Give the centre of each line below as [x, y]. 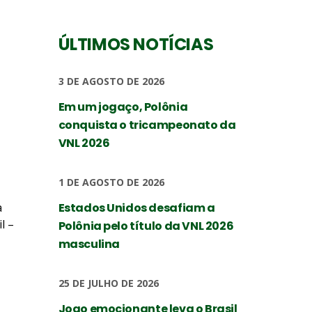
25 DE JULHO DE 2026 [108, 283]
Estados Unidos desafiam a [136, 208]
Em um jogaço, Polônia [123, 107]
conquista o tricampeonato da [147, 125]
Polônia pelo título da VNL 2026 [146, 226]
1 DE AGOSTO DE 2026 [111, 182]
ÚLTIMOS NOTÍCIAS [136, 44]
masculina [89, 244]
